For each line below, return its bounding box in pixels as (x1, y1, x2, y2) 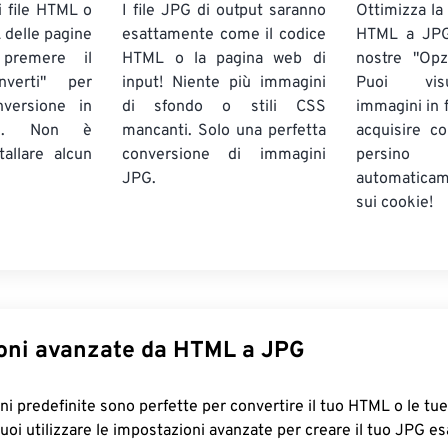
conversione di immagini (122, 145, 326, 165)
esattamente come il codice (122, 25, 326, 45)
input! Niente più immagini (122, 73, 326, 93)
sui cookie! (355, 193, 433, 213)
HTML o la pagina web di (122, 49, 326, 69)
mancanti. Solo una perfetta (122, 121, 326, 141)
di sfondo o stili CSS (122, 97, 326, 117)
